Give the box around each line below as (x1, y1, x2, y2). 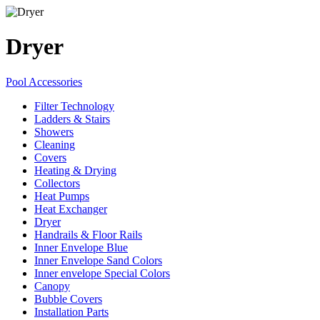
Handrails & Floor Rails (34, 228, 142, 241)
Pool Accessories (6, 75, 82, 88)
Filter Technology (34, 99, 114, 112)
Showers (34, 125, 74, 138)
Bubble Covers (34, 292, 102, 305)
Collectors (34, 176, 80, 189)
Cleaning (34, 138, 75, 151)
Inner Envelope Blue (34, 241, 128, 254)
